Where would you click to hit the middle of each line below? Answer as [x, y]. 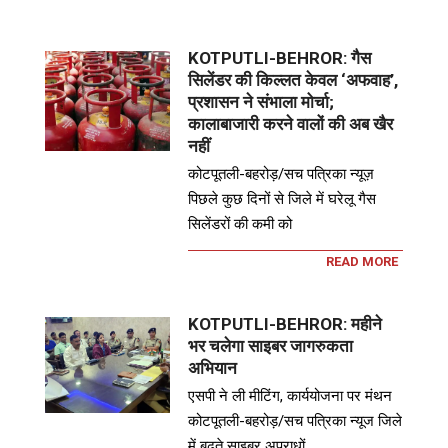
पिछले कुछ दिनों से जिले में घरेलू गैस [282, 199]
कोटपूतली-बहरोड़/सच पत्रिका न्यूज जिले [295, 421]
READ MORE [362, 262]
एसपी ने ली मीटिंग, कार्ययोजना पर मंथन [290, 396]
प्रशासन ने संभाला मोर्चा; [261, 102]
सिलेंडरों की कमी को [240, 224]
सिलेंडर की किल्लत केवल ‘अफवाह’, [293, 80]
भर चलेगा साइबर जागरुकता [271, 346]
